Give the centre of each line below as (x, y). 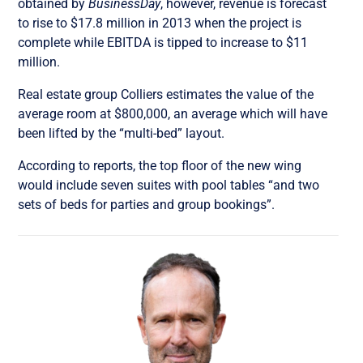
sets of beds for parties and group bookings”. (147, 204)
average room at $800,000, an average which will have (173, 113)
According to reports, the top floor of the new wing (160, 165)
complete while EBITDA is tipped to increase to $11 (163, 42)
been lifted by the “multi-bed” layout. (122, 133)
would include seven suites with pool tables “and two (169, 185)
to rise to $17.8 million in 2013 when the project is (160, 23)
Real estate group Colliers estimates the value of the (166, 94)
